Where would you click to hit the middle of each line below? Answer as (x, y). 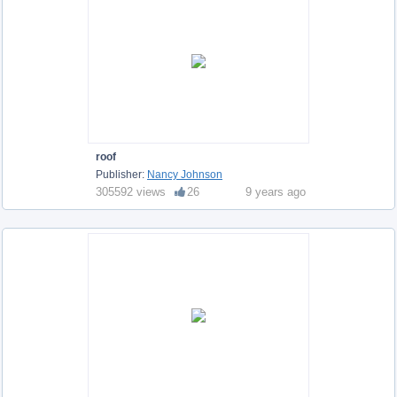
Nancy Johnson (185, 174)
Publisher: (121, 174)
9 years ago (276, 191)
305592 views (131, 191)
